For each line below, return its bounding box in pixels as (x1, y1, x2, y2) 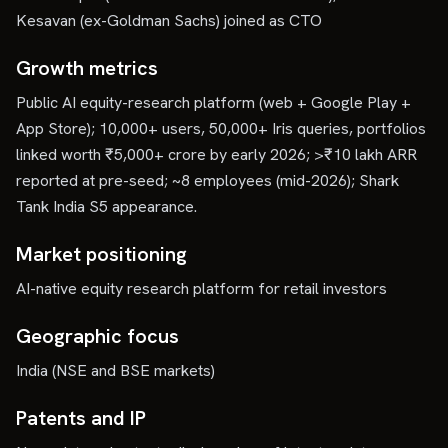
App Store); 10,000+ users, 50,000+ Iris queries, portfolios (16, 118, 426, 139)
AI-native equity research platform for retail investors (16, 278, 387, 299)
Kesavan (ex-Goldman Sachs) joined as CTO (16, 10, 322, 31)
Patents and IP (16, 405, 146, 431)
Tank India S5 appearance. (16, 196, 197, 217)
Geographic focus (16, 323, 179, 349)
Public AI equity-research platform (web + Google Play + (16, 92, 411, 113)
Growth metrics (16, 55, 158, 81)
